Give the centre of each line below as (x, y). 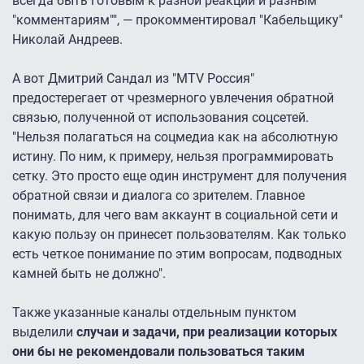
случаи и (103, 332)
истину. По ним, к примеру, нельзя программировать (173, 157)
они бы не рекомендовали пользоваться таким (158, 352)
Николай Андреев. (67, 40)
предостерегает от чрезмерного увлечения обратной (173, 98)
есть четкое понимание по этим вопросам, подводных (177, 254)
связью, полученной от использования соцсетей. (160, 118)
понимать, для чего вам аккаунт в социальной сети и (175, 215)
